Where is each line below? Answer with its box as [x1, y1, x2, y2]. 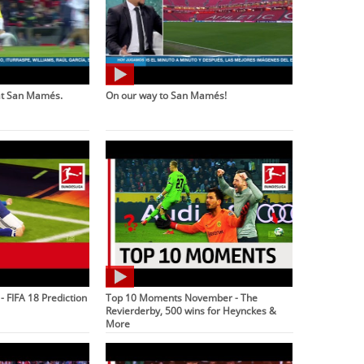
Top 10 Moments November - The [106, 290, 258, 304]
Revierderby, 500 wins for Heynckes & [106, 303, 277, 317]
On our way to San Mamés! [106, 88, 227, 102]
